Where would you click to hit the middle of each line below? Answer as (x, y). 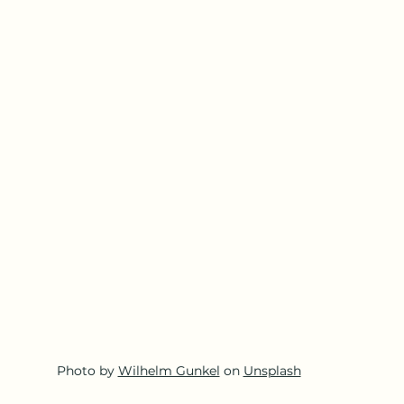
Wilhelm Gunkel (169, 371)
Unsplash (272, 371)
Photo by (87, 371)
